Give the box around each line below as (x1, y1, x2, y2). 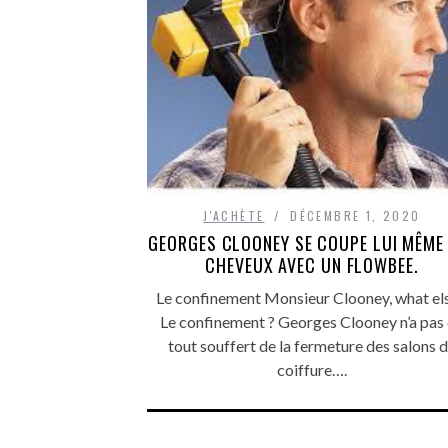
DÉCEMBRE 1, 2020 (290, 207, 421, 224)
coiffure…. (277, 360, 347, 379)
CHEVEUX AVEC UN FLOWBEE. (205, 252, 419, 278)
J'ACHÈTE (203, 207, 265, 224)
